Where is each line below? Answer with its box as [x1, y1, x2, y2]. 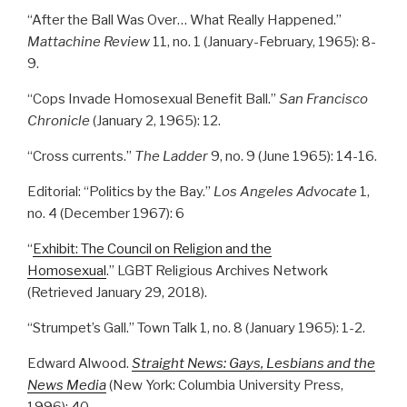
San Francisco [279, 91, 368, 108]
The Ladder [134, 148, 208, 165]
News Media [27, 377, 106, 394]
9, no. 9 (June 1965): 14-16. [208, 148, 377, 165]
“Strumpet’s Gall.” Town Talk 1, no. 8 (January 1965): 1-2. [27, 320, 365, 337]
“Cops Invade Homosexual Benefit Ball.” [27, 91, 279, 108]
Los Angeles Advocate [213, 184, 357, 201]
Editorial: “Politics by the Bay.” [27, 184, 213, 201]
